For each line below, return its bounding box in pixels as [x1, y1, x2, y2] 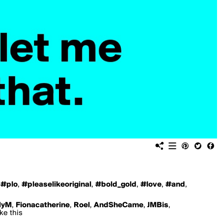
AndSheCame [94, 201, 143, 209]
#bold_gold [95, 181, 137, 189]
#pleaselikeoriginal [22, 181, 91, 189]
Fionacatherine [16, 201, 70, 209]
